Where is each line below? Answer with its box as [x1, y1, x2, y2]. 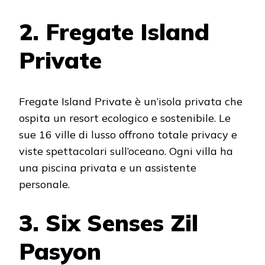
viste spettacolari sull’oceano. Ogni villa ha [19, 144, 233, 159]
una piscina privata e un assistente [19, 161, 196, 175]
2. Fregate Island [19, 17, 209, 47]
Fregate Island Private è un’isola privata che [19, 95, 243, 109]
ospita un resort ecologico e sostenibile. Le [19, 111, 231, 125]
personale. [19, 177, 70, 192]
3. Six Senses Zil [19, 208, 198, 238]
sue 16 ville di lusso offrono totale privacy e [19, 128, 237, 142]
